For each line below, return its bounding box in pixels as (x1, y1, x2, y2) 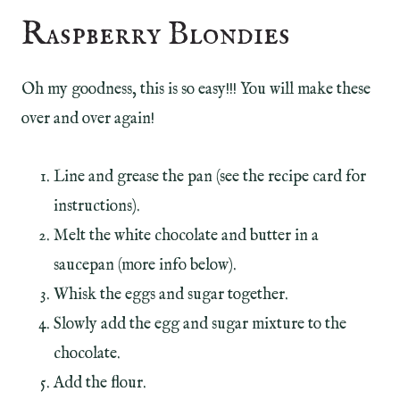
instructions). (54, 196, 140, 217)
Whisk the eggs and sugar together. (54, 284, 288, 305)
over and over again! (21, 108, 154, 129)
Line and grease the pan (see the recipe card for (54, 166, 366, 187)
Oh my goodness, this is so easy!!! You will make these (21, 79, 371, 100)
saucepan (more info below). (54, 254, 237, 276)
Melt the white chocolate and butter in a (54, 225, 319, 246)
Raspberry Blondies (21, 13, 290, 55)
